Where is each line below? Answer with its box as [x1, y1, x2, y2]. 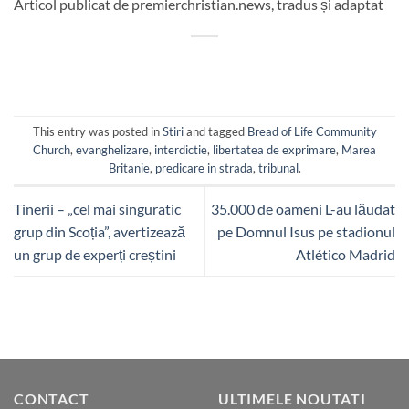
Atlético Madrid [296, 245, 395, 263]
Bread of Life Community [246, 124, 377, 140]
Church [33, 142, 70, 158]
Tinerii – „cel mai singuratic [14, 199, 181, 217]
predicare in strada [154, 161, 253, 176]
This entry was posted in [32, 124, 163, 140]
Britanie [108, 161, 150, 176]
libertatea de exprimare [213, 142, 336, 158]
